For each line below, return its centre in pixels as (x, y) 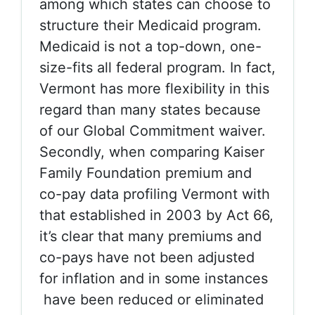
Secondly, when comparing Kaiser (152, 152)
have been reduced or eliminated (152, 300)
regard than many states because (150, 110)
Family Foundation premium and (146, 173)
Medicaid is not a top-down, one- (150, 46)
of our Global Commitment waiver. (153, 131)
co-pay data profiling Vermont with (155, 194)
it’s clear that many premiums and (150, 236)
